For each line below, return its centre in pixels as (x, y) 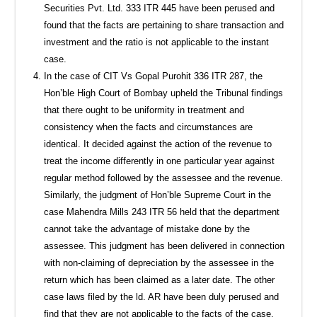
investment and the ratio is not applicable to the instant (157, 42)
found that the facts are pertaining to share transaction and (164, 25)
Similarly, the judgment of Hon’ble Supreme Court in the (158, 195)
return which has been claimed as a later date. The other (160, 279)
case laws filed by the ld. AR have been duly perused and (162, 296)
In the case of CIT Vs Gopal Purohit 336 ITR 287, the (154, 76)
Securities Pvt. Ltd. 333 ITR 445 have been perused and (160, 8)
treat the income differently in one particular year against (160, 161)
